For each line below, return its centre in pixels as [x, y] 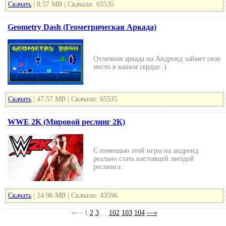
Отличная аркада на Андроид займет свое [157, 59]
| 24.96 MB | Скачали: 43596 [74, 195]
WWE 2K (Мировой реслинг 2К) [66, 122]
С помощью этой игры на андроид [146, 151]
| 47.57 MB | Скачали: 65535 [74, 99]
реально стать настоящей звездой [144, 159]
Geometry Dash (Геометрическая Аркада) [82, 27]
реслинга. [108, 167]
